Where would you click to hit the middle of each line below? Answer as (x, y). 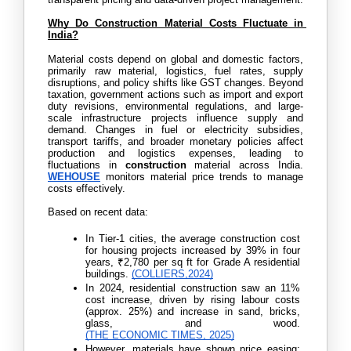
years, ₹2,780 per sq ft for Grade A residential (193, 262)
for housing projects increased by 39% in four (193, 250)
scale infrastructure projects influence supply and (175, 118)
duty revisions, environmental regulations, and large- (175, 106)
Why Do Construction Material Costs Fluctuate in (175, 23)
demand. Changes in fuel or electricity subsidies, (175, 129)
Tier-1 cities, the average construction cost (199, 238)
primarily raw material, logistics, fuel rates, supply (175, 71)
